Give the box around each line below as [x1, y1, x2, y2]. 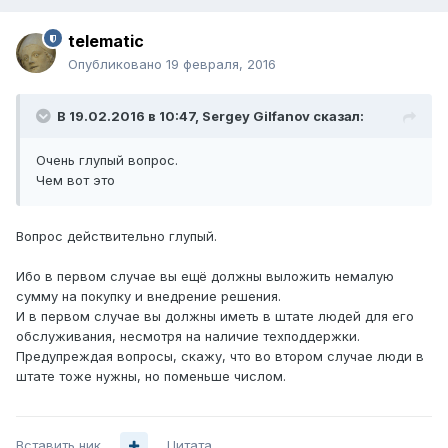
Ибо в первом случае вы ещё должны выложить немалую [16, 268, 394, 285]
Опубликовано [68, 56, 166, 73]
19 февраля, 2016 [166, 56, 276, 73]
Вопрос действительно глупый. [16, 228, 217, 245]
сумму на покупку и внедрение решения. [16, 288, 281, 305]
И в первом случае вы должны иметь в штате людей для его [16, 308, 414, 325]
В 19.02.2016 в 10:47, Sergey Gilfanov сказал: [57, 108, 364, 125]
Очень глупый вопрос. [36, 152, 178, 169]
